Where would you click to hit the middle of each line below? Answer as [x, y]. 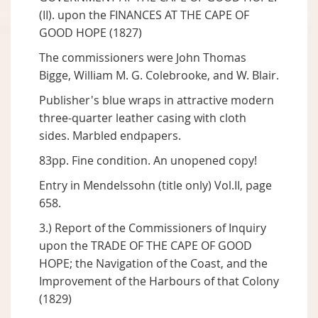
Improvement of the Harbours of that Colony [159, 281]
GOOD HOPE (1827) [91, 33]
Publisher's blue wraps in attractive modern [157, 100]
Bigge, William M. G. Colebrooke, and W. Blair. [159, 76]
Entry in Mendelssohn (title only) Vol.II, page [155, 186]
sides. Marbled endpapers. [110, 136]
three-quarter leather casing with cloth [143, 118]
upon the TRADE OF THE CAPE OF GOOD [146, 246]
